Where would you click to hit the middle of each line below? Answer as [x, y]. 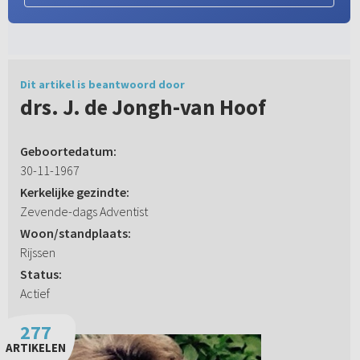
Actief [35, 294]
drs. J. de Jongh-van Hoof [143, 107]
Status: [41, 274]
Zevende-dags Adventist [84, 212]
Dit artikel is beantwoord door [102, 85]
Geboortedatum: [68, 151]
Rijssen [37, 253]
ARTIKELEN [35, 348]
